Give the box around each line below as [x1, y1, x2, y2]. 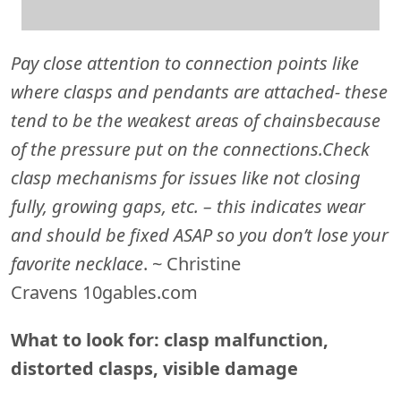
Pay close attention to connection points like [11, 51, 359, 76]
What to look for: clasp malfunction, [11, 328, 328, 353]
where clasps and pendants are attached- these [11, 80, 388, 105]
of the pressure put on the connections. [11, 137, 322, 162]
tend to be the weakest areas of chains [11, 108, 315, 133]
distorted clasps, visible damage [11, 356, 298, 381]
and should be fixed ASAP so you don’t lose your [11, 223, 388, 248]
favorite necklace [11, 252, 143, 277]
